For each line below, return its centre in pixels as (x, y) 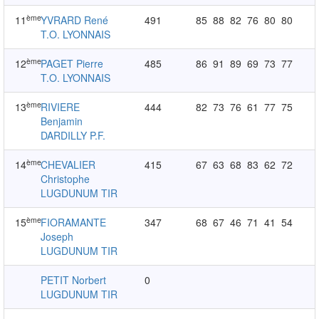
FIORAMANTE (74, 222)
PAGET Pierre (72, 63)
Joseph (57, 236)
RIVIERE (61, 107)
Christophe (66, 179)
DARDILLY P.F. (73, 135)
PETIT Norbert (74, 280)
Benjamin (62, 121)
